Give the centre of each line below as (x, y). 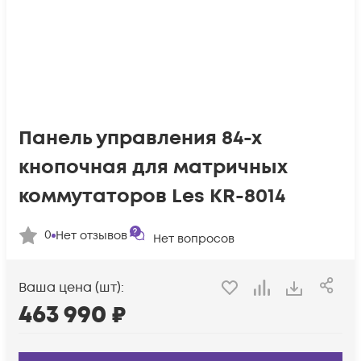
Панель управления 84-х (140, 138)
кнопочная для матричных (153, 167)
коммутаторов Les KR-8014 (152, 196)
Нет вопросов (194, 239)
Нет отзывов (91, 235)
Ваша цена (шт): (71, 288)
